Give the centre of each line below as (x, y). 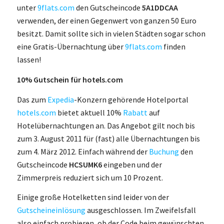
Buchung (164, 151)
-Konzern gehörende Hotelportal (131, 99)
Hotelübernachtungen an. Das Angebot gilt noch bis (106, 125)
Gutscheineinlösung (51, 210)
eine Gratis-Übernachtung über (71, 47)
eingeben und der (132, 164)
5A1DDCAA (160, 8)
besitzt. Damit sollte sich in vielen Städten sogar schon (111, 34)
